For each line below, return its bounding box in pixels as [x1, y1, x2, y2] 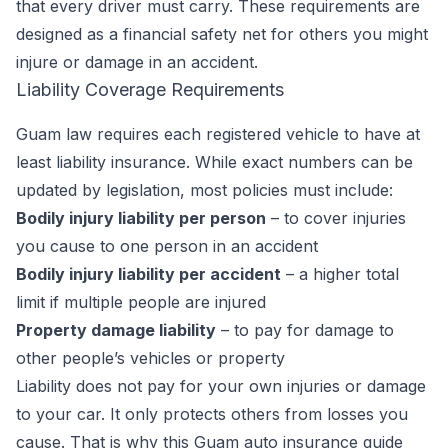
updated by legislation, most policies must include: [16, 180, 393, 200]
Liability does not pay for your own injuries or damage [16, 376, 426, 396]
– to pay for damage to [216, 320, 394, 340]
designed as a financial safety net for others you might [16, 24, 428, 44]
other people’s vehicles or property [16, 348, 285, 368]
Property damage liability [16, 320, 216, 340]
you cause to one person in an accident [16, 236, 318, 256]
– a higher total [281, 264, 399, 284]
